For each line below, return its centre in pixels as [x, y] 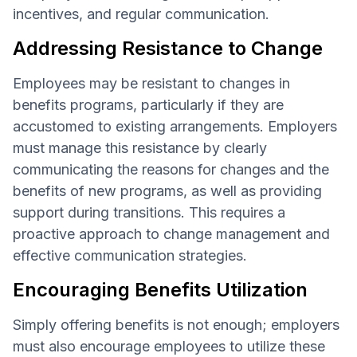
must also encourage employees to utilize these [169, 346]
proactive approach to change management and [171, 233]
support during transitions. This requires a [149, 212]
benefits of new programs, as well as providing [167, 190]
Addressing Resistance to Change [168, 48]
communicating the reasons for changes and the [171, 169]
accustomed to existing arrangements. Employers [175, 126]
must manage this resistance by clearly [140, 147]
